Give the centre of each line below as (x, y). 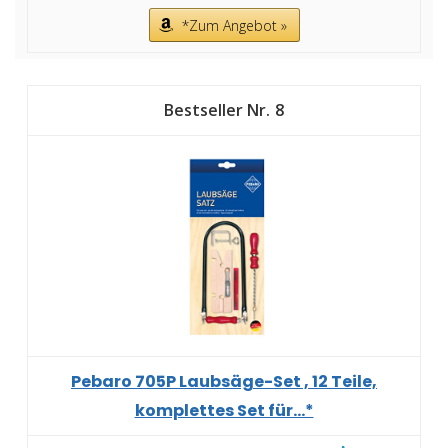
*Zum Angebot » (234, 26)
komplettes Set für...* (224, 411)
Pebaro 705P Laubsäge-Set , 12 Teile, (224, 382)
